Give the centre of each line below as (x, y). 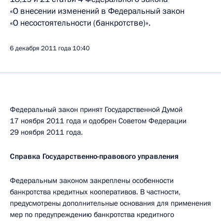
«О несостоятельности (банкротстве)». (80, 23)
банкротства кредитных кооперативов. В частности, (95, 192)
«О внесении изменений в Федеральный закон (97, 11)
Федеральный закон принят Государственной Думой (96, 110)
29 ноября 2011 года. (46, 132)
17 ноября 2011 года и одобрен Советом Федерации (98, 121)
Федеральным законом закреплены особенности (92, 181)
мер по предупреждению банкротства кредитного (92, 215)
